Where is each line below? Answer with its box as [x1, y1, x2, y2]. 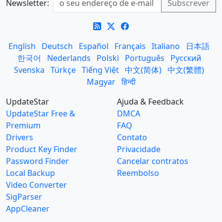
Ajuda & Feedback [117, 96, 184, 107]
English [8, 41, 36, 52]
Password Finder [6, 156, 69, 166]
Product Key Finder [6, 144, 77, 155]
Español [79, 41, 109, 52]
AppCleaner [6, 203, 50, 214]
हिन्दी [121, 76, 136, 87]
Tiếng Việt [82, 64, 119, 75]
